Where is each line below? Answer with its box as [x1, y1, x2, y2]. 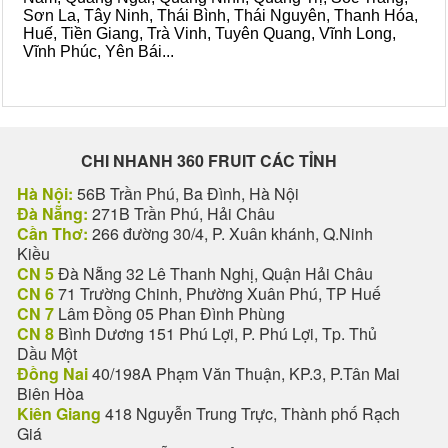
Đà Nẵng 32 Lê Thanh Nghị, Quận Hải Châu [54, 262, 373, 285]
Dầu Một [17, 342, 77, 365]
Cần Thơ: [17, 222, 88, 245]
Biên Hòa [17, 382, 84, 405]
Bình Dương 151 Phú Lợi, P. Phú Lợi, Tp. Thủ [54, 322, 377, 345]
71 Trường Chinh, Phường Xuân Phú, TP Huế [54, 282, 381, 305]
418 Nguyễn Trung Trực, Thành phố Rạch [101, 402, 400, 425]
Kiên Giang [17, 402, 101, 425]
